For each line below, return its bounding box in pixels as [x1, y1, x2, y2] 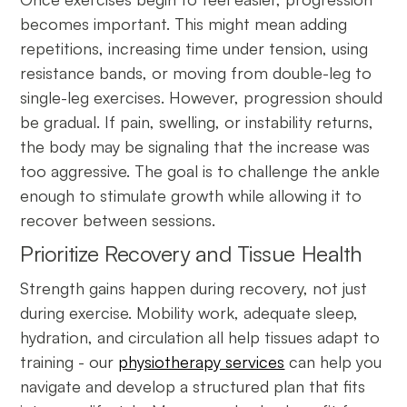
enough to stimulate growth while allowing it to [20, 184, 362, 205]
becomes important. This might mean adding [20, 13, 348, 34]
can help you [284, 351, 382, 372]
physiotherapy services [118, 351, 285, 372]
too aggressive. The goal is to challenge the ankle [20, 160, 381, 181]
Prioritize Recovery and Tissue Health [20, 239, 374, 267]
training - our [20, 351, 119, 372]
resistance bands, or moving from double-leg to [20, 62, 372, 83]
